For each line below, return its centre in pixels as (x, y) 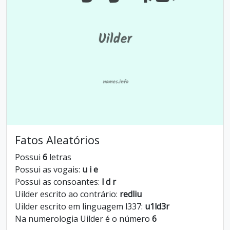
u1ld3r (157, 206)
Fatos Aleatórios (57, 140)
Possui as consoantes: (58, 182)
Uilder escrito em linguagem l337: (80, 206)
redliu (131, 194)
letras (59, 157)
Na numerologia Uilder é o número (83, 219)
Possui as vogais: (49, 169)
